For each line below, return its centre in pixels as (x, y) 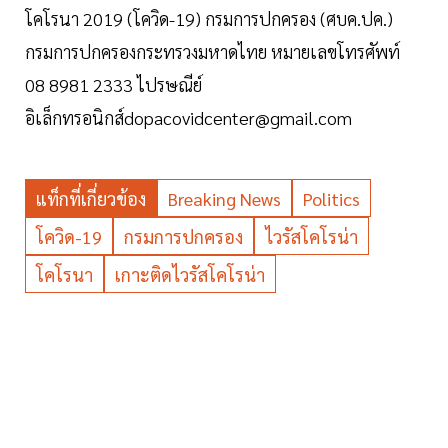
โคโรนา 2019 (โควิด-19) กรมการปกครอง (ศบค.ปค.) (209, 18)
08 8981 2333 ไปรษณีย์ (113, 84)
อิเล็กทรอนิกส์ (74, 117)
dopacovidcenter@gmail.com (238, 117)
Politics (331, 198)
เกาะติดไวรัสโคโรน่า (190, 274)
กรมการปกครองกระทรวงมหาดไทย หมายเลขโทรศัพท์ (212, 51)
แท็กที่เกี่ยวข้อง (91, 198)
